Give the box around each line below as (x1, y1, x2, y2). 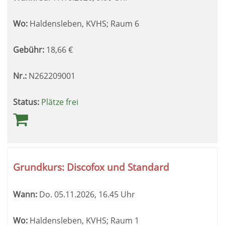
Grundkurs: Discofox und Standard (13, 160, 169, 174)
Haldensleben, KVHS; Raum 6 (28, 18, 139, 29)
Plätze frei (41, 96, 78, 107)
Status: (13, 96, 39, 107)
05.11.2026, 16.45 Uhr (52, 189, 135, 200)
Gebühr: (13, 44, 44, 55)
